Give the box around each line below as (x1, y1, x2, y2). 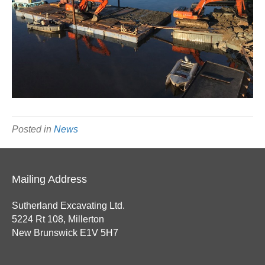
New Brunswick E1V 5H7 (12, 228, 118, 238)
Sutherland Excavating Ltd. (12, 201, 125, 211)
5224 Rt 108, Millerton (12, 214, 104, 224)
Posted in (12, 124, 54, 134)
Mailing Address (12, 173, 87, 185)
